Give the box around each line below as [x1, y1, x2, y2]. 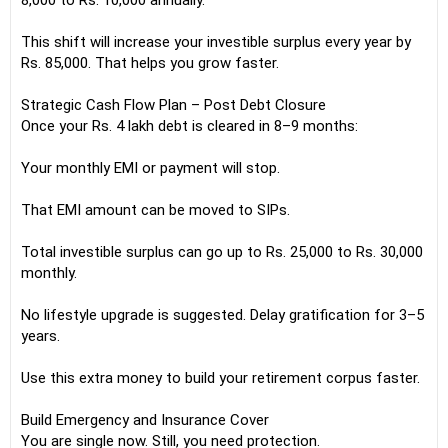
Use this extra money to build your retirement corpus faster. [21, 369, 420, 387]
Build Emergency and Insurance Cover [21, 411, 269, 429]
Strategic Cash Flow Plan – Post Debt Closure [21, 96, 326, 114]
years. [21, 327, 60, 345]
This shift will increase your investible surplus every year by [21, 33, 411, 51]
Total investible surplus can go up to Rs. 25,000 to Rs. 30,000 [21, 243, 423, 261]
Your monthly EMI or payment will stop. [21, 159, 280, 177]
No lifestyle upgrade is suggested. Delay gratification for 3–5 [21, 306, 424, 324]
